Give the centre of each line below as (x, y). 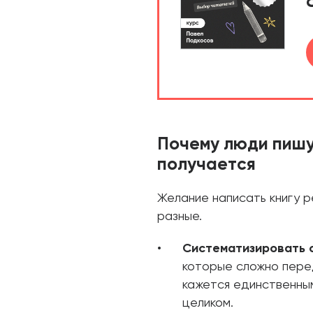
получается (206, 165)
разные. (180, 217)
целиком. (208, 303)
